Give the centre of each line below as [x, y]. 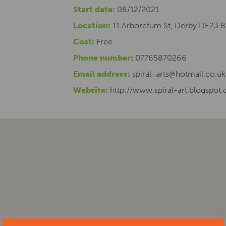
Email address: [102, 74]
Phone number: [103, 58]
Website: [91, 90]
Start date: [94, 9]
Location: [92, 25]
